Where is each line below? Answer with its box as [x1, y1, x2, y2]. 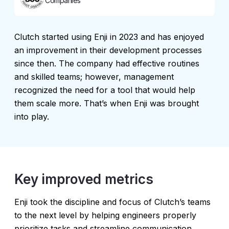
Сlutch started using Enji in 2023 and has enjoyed [14, 32, 204, 42]
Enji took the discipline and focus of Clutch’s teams [14, 197, 211, 207]
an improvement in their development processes [14, 45, 202, 55]
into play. [14, 111, 49, 122]
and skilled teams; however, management [14, 72, 174, 82]
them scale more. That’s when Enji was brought [14, 98, 199, 108]
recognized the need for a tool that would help [14, 85, 195, 95]
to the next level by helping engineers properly [14, 210, 196, 220]
